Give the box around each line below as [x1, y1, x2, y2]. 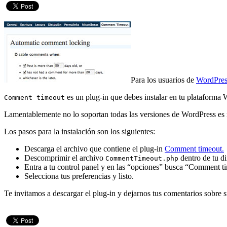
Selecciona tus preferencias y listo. [24, 172, 134, 181]
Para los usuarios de [131, 75, 196, 85]
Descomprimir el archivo [24, 154, 105, 163]
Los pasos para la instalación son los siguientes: [4, 127, 155, 136]
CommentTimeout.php [105, 155, 178, 163]
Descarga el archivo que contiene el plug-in [24, 144, 165, 154]
